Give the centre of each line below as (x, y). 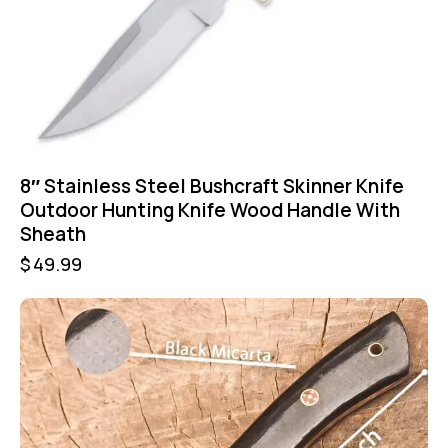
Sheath (53, 233)
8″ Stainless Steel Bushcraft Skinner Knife (212, 185)
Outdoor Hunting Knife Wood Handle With (210, 209)
